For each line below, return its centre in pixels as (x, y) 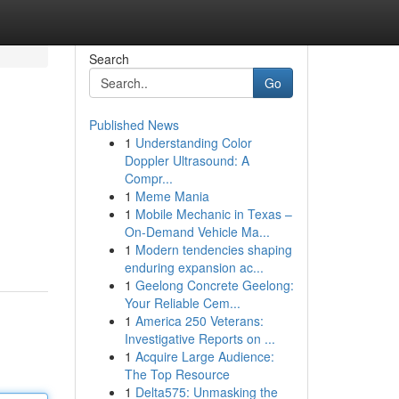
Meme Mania (172, 196)
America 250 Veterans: (199, 321)
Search (109, 59)
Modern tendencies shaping (213, 249)
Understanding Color (193, 142)
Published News (134, 125)
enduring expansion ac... (194, 267)
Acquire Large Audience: (204, 356)
